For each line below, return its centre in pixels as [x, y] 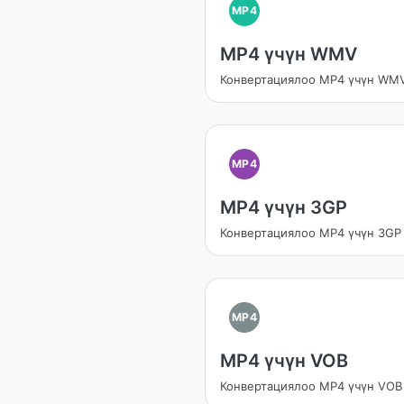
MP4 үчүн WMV [289, 54]
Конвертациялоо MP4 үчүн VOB [311, 386]
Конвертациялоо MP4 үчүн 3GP [311, 233]
